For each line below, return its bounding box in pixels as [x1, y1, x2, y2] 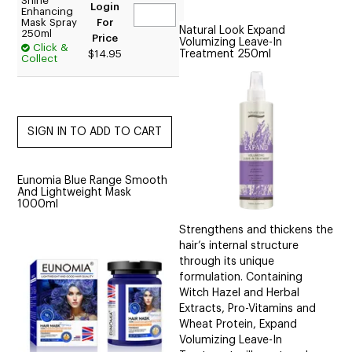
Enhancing [21, 6, 74, 17]
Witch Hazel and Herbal [179, 288, 300, 299]
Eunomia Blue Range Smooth [17, 175, 168, 187]
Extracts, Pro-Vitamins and [179, 303, 317, 315]
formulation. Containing [179, 272, 303, 284]
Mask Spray [21, 17, 78, 28]
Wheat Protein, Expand [179, 319, 298, 331]
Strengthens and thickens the [179, 225, 334, 236]
